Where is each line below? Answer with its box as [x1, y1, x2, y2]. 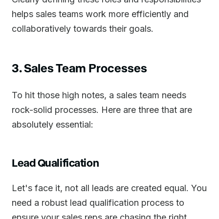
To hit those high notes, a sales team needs [12, 90, 186, 100]
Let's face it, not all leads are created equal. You [12, 183, 207, 193]
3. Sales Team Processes [12, 61, 147, 75]
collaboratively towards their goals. [12, 23, 153, 34]
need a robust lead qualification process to [12, 197, 184, 208]
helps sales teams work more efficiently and [12, 9, 189, 19]
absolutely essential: [12, 119, 93, 130]
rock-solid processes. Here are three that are [12, 105, 192, 115]
